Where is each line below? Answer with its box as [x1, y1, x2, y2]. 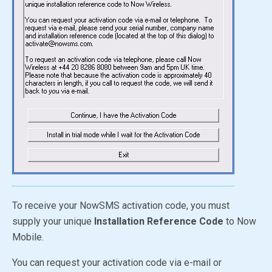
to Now [223, 215, 256, 227]
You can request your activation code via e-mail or [12, 256, 222, 268]
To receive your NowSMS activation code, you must [12, 199, 229, 211]
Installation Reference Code [94, 215, 223, 227]
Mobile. [12, 231, 44, 243]
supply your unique [12, 215, 94, 227]
